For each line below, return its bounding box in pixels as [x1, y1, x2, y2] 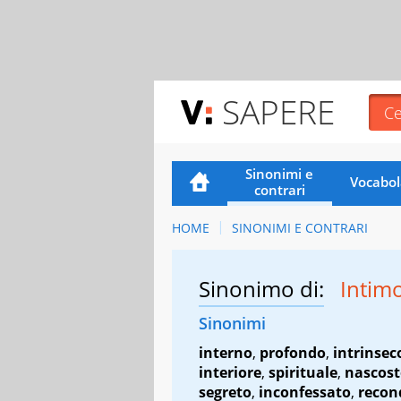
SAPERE [222, 89, 335, 134]
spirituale [269, 362, 337, 382]
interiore [199, 362, 261, 382]
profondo [260, 342, 326, 363]
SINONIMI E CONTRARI [231, 218, 368, 236]
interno [199, 342, 252, 363]
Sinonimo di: [199, 273, 324, 303]
